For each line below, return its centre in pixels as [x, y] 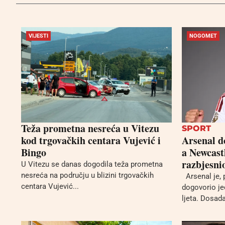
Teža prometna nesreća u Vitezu [90, 128]
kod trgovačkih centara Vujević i [91, 140]
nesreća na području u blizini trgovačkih [87, 175]
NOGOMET [203, 36]
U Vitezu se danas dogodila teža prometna [92, 164]
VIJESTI [38, 36]
